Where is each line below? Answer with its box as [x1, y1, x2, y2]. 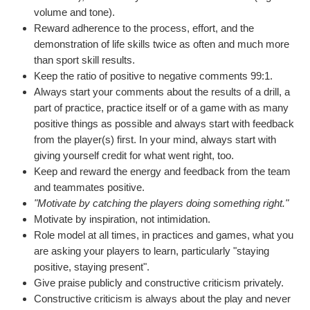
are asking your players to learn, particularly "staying [34, 245, 269, 257]
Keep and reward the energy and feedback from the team [34, 165, 291, 177]
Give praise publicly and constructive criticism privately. [34, 277, 284, 289]
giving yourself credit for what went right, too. [34, 149, 234, 161]
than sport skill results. [34, 54, 135, 66]
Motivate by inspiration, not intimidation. [34, 213, 210, 225]
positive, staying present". [34, 261, 149, 273]
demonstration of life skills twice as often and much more [34, 38, 289, 50]
